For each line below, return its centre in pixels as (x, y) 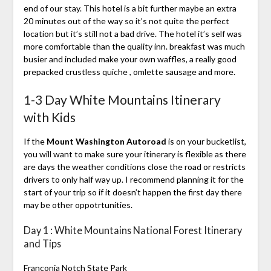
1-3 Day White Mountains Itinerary (122, 100)
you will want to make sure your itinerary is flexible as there (135, 154)
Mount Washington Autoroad (105, 142)
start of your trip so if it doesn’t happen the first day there (132, 192)
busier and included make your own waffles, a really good (130, 59)
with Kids (49, 117)
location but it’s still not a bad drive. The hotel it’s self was (132, 34)
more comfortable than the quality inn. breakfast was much (134, 47)
